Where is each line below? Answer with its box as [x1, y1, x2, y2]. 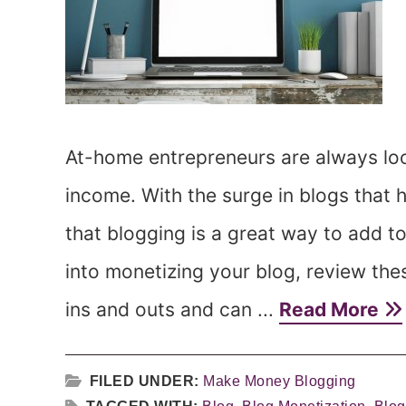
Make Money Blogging [203, 373, 356, 389]
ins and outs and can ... [65, 298, 279, 321]
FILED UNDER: [89, 373, 203, 389]
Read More [279, 298, 383, 321]
